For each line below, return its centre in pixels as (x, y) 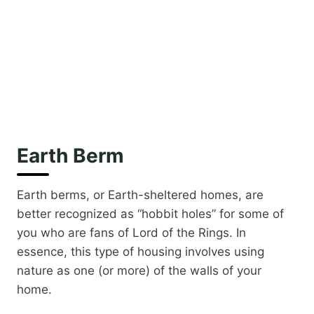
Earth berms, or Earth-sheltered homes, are (140, 195)
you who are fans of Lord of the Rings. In (131, 233)
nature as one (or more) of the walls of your (139, 271)
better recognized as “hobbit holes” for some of (150, 214)
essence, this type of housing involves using (141, 252)
